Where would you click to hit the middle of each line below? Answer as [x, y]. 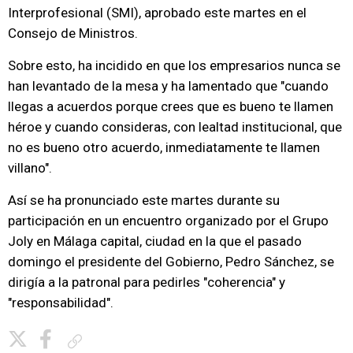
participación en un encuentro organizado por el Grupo [168, 221]
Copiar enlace [117, 341]
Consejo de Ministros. [73, 33]
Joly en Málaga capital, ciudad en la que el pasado [155, 241]
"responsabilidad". [61, 303]
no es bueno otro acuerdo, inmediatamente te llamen [164, 147]
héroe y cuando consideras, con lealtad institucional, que [175, 127]
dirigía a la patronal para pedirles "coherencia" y [147, 282]
